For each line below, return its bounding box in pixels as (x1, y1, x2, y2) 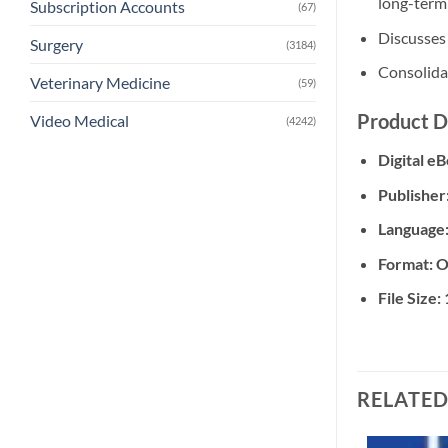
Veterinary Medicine (30, 73, 170, 93)
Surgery (30, 35, 83, 55)
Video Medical (30, 111, 129, 131)
